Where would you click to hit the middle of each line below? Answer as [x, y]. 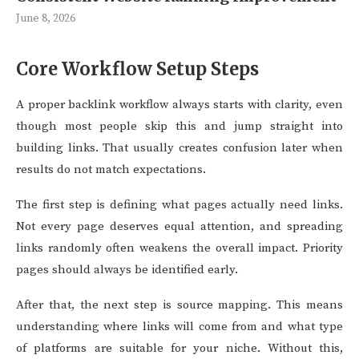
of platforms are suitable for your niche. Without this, [179, 348]
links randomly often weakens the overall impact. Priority [179, 248]
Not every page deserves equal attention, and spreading [179, 226]
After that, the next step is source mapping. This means [179, 305]
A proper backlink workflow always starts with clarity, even [179, 105]
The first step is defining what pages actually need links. [179, 205]
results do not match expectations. [111, 169]
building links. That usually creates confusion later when [179, 148]
